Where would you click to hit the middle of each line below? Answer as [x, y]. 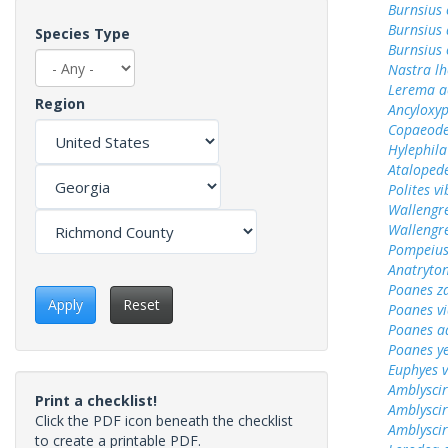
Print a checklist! [96, 401]
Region [60, 103]
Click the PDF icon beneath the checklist [164, 421]
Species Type [82, 33]
